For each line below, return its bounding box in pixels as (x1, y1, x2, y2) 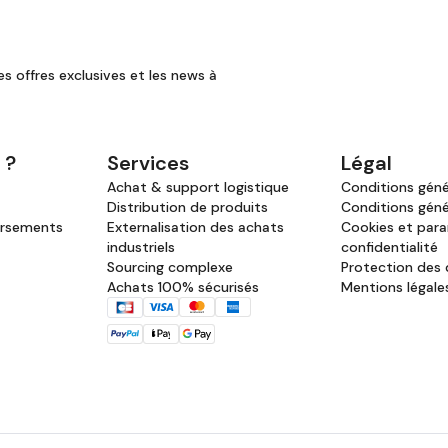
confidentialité (341, 238, 438, 257)
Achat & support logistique (107, 178, 289, 197)
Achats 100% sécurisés (107, 278, 259, 297)
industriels (107, 238, 175, 257)
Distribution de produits (107, 198, 268, 217)
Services (107, 150, 189, 177)
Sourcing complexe (107, 258, 233, 277)
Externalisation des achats (107, 218, 284, 237)
